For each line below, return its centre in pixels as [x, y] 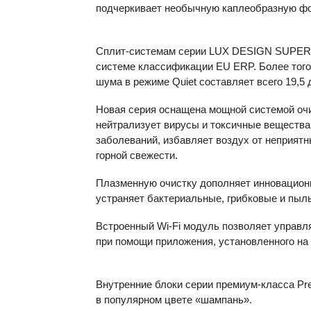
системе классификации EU [165, 66]
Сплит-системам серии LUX [164, 51]
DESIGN [252, 51]
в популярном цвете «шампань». [174, 300]
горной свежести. [137, 155]
